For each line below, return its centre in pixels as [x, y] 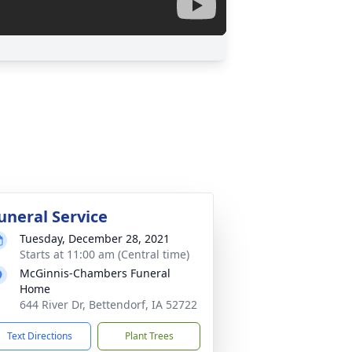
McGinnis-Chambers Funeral [95, 273]
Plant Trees [149, 336]
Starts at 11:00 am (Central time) [104, 254]
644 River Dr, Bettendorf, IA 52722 [108, 304]
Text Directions [40, 336]
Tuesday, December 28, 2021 [95, 238]
